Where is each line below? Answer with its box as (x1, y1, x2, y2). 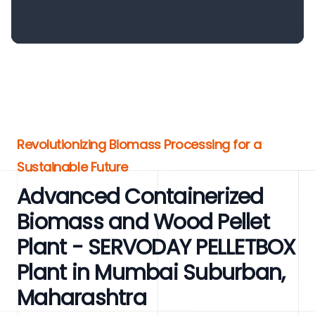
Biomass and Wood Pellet (17, 207, 269, 237)
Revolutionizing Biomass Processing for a (17, 136, 262, 153)
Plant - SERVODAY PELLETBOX (17, 233, 296, 262)
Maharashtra (17, 283, 146, 313)
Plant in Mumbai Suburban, (17, 258, 285, 288)
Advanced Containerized (17, 182, 264, 212)
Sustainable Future (17, 158, 128, 176)
